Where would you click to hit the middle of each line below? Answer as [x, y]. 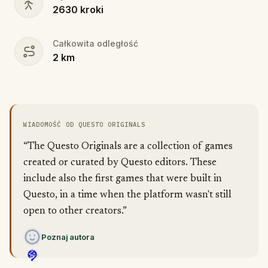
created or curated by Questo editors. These [120, 163]
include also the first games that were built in [123, 179]
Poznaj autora [68, 237]
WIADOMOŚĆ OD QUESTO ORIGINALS [85, 124]
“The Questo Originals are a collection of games [128, 147]
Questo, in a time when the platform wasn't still [127, 195]
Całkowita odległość [95, 43]
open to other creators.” [75, 211]
